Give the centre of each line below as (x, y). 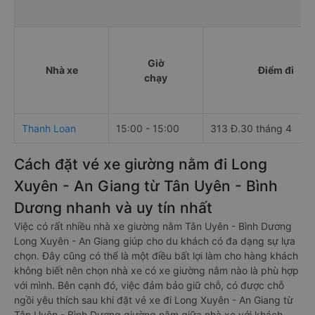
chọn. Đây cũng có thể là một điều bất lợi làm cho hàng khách (156, 256)
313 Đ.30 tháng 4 (251, 128)
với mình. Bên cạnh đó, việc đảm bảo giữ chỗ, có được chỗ (149, 285)
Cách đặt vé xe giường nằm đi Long (141, 164)
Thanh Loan (49, 128)
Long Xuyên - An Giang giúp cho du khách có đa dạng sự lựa (155, 241)
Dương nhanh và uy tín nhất (113, 208)
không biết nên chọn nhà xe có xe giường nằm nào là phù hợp (156, 270)
